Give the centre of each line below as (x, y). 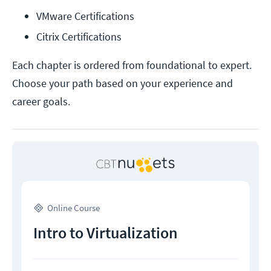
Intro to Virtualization (106, 233)
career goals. (41, 102)
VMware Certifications (85, 16)
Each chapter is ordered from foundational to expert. (132, 65)
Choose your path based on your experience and (122, 83)
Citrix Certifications (79, 37)
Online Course (73, 208)
